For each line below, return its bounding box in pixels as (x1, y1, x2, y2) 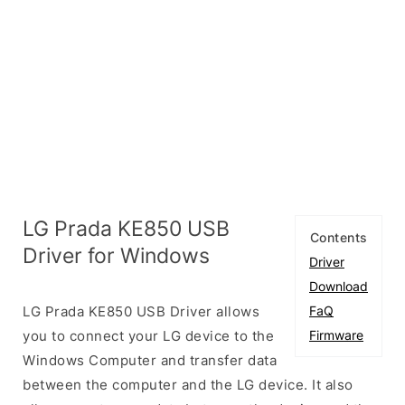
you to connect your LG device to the (23, 326, 274, 344)
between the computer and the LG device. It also (23, 375, 353, 393)
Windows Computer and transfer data (23, 351, 277, 369)
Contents (309, 229, 368, 245)
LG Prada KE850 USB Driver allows (23, 302, 259, 320)
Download (309, 278, 368, 294)
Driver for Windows (23, 242, 210, 268)
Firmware (309, 326, 363, 343)
